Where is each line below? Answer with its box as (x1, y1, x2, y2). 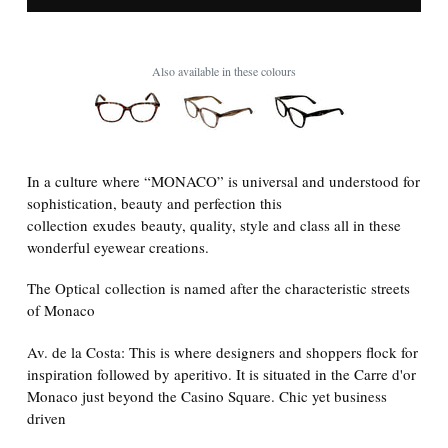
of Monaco (27, 300, 95, 321)
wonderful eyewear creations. (27, 236, 209, 257)
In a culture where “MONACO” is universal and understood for (27, 170, 420, 191)
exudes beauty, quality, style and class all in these (88, 214, 401, 235)
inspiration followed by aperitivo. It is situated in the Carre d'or (27, 363, 416, 384)
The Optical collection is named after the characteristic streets (27, 278, 410, 299)
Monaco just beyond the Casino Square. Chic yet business (27, 385, 387, 406)
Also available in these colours (152, 62, 296, 79)
